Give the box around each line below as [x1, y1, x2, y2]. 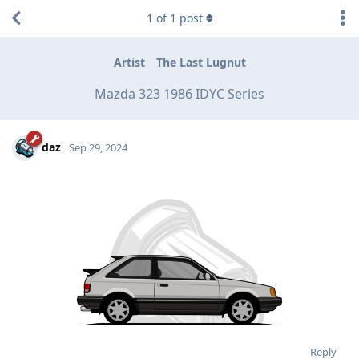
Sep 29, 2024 [69, 139, 127, 155]
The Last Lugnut [155, 54, 246, 71]
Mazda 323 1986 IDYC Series [95, 84, 264, 103]
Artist [113, 54, 145, 71]
